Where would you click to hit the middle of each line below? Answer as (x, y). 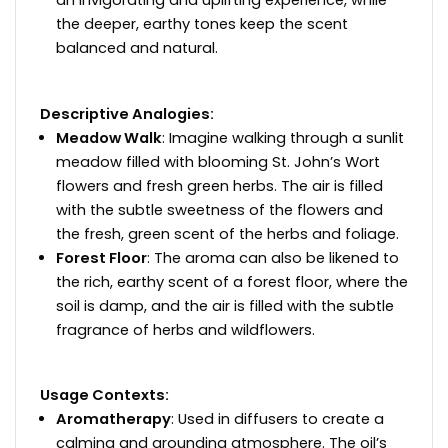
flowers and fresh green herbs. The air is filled (219, 185)
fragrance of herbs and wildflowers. (185, 329)
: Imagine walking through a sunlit (283, 137)
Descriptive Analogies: (127, 113)
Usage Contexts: (104, 395)
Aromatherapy (113, 419)
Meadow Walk (109, 137)
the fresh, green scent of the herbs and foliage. (227, 233)
